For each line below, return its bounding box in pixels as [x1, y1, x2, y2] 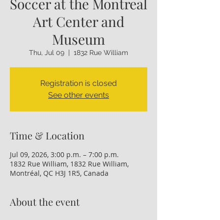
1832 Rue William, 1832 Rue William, [10, 159, 129, 168]
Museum [52, 30, 105, 48]
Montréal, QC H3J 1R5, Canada [10, 168, 109, 178]
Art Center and [33, 12, 124, 30]
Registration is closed [40, 79, 117, 88]
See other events [48, 90, 109, 100]
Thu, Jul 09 [29, 49, 64, 56]
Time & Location [10, 129, 84, 142]
